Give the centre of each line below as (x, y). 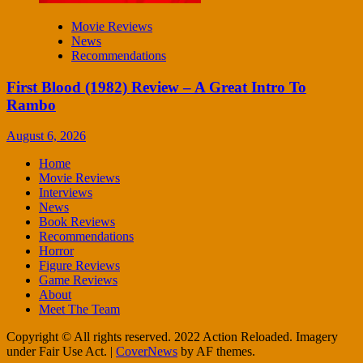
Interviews (66, 193)
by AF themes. (216, 352)
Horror (56, 251)
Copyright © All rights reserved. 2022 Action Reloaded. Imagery (172, 337)
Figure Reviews (79, 266)
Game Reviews (78, 280)
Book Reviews (77, 222)
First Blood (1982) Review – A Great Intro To (156, 87)
